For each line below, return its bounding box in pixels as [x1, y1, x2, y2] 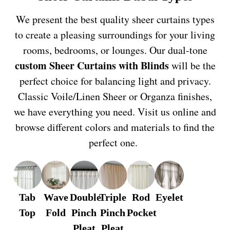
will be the [168, 59, 216, 73]
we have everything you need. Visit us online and [14, 105, 216, 119]
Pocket [127, 206, 157, 218]
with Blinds [118, 58, 169, 73]
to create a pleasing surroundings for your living [15, 28, 215, 42]
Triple [99, 191, 126, 203]
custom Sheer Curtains [14, 58, 116, 73]
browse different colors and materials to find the [15, 120, 215, 135]
